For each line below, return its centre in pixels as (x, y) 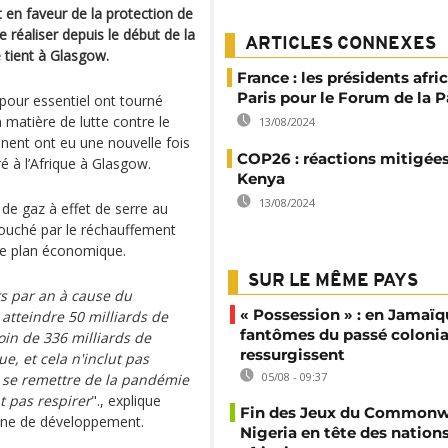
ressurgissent (292, 354)
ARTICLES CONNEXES (340, 44)
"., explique (126, 400)
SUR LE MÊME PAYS (333, 281)
